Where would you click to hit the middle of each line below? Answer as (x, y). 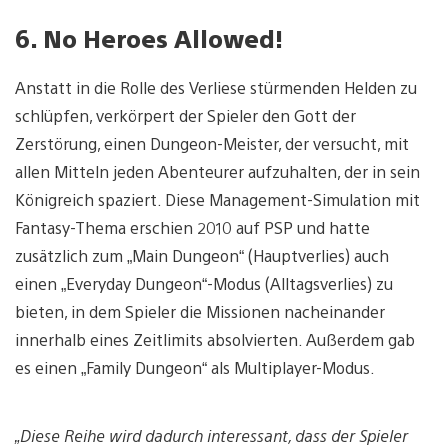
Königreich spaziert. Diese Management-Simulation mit (217, 200)
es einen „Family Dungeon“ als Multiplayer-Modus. (195, 368)
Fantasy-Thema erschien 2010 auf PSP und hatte (192, 228)
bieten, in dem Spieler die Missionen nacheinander (200, 312)
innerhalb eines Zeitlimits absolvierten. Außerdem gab (215, 340)
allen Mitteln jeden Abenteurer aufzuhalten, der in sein (217, 172)
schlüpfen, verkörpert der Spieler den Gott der (185, 116)
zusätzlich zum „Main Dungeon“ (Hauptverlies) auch (202, 256)
